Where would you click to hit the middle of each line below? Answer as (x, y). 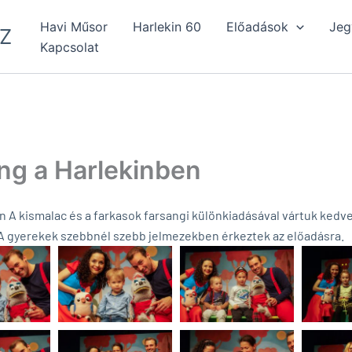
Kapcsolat (70, 47)
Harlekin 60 (167, 26)
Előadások (257, 26)
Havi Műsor (74, 26)
